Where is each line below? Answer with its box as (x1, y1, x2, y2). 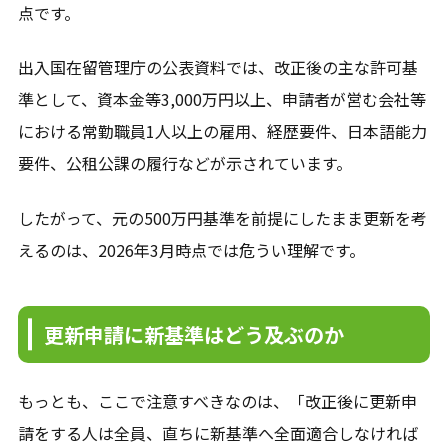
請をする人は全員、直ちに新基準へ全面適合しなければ (17, 421, 418, 446)
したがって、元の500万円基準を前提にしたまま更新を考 (17, 205, 427, 230)
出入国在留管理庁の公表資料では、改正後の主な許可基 (17, 55, 418, 80)
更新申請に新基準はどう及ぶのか (43, 319, 344, 349)
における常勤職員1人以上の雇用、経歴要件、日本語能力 (17, 119, 427, 144)
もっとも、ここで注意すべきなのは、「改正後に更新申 (17, 389, 417, 414)
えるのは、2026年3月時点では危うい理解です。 (17, 237, 365, 262)
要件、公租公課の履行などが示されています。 (17, 151, 352, 176)
